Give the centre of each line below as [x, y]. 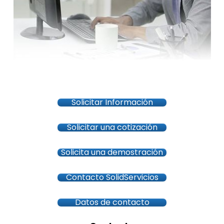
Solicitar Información [112, 102]
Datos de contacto [112, 202]
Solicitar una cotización [112, 127]
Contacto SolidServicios [112, 177]
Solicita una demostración [112, 152]
